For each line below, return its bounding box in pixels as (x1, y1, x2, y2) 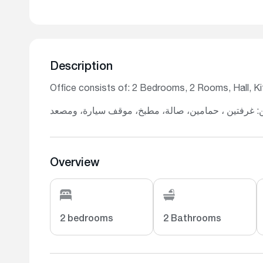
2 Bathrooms (163, 215, 221, 224)
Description (50, 62, 113, 73)
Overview (50, 158, 100, 170)
